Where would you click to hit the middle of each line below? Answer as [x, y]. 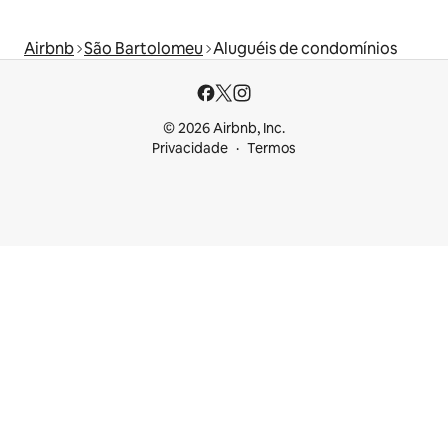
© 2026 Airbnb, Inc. [224, 128]
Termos [271, 148]
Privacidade [190, 148]
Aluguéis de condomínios [305, 48]
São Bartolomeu [143, 48]
